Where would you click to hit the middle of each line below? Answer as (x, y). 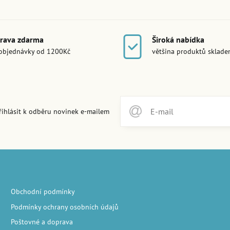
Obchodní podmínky (43, 191)
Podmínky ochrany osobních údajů (64, 207)
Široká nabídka (178, 40)
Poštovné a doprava (42, 222)
